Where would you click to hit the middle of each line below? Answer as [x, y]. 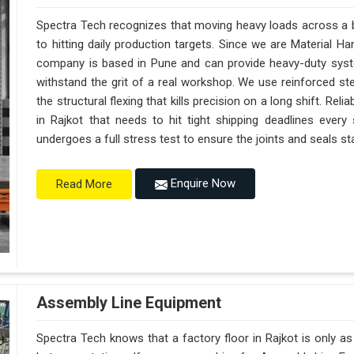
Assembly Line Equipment [129, 303]
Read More [85, 184]
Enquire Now [202, 184]
